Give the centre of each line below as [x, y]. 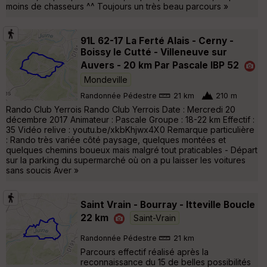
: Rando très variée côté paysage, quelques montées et [116, 139]
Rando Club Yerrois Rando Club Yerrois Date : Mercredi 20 [121, 109]
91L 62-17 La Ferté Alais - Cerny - [157, 41]
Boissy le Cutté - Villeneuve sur [154, 52]
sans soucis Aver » [42, 170]
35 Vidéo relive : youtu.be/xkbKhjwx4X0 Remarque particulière [130, 129]
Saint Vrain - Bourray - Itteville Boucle [168, 204]
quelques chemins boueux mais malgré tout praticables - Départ [132, 150]
